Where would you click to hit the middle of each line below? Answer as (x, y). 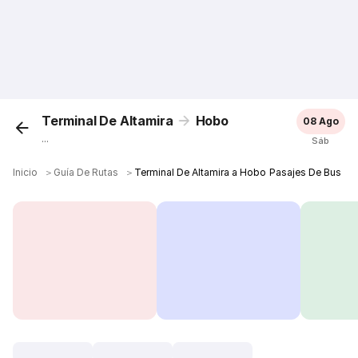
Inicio (26, 172)
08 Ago (320, 121)
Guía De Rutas (86, 172)
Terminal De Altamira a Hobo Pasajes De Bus (238, 172)
